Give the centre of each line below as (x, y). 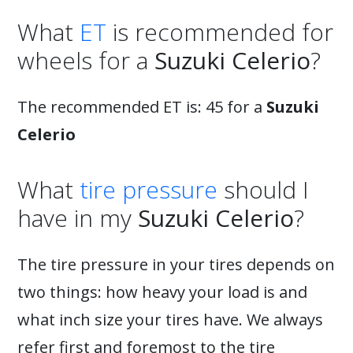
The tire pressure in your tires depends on (176, 264)
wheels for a (86, 60)
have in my (78, 218)
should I (263, 190)
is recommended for (220, 32)
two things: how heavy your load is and (162, 292)
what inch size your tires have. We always (170, 320)
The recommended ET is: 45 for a (142, 107)
